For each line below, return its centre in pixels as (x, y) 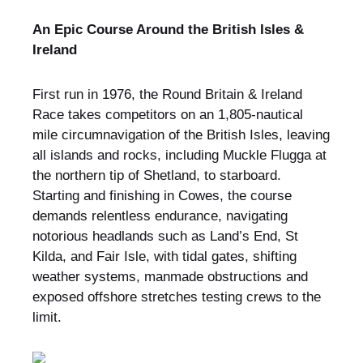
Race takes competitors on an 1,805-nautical (167, 115)
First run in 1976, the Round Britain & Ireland (167, 95)
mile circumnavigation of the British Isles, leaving (181, 135)
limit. (47, 318)
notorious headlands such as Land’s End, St (165, 237)
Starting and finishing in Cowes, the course (162, 196)
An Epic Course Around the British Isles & (168, 30)
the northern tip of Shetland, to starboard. (156, 176)
